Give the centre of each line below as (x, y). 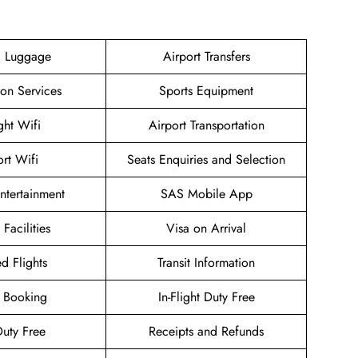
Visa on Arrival (206, 229)
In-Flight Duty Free (206, 297)
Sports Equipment (206, 91)
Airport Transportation (206, 125)
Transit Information (206, 263)
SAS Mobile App (206, 194)
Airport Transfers (206, 57)
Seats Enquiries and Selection (206, 160)
